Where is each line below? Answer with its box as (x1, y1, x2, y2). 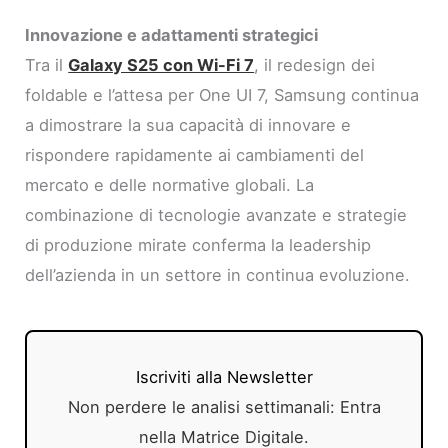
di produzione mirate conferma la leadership (25, 235, 372, 256)
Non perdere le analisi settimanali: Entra (67, 397, 381, 418)
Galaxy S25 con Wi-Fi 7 (68, 55, 255, 76)
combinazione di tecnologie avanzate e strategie (25, 205, 408, 226)
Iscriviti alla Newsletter (135, 367, 313, 388)
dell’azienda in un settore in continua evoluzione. (25, 265, 411, 286)
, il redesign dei (254, 55, 376, 76)
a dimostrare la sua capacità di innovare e (25, 115, 352, 136)
